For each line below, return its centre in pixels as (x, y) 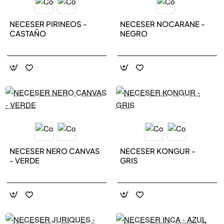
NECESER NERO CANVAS (55, 151)
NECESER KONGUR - (158, 151)
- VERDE (25, 160)
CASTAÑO (28, 33)
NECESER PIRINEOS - (48, 24)
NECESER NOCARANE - (162, 24)
